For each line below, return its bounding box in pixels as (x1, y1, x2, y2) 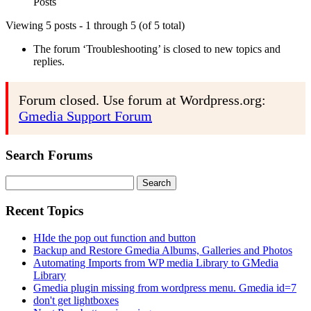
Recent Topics (6, 203, 83, 219)
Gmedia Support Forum (19, 108, 152, 124)
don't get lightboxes (33, 294, 119, 306)
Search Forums (6, 147, 92, 162)
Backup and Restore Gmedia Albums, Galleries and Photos (33, 244, 292, 256)
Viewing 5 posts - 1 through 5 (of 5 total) (6, 19, 185, 31)
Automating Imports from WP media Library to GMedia (33, 256, 278, 269)
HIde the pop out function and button (33, 231, 196, 244)
